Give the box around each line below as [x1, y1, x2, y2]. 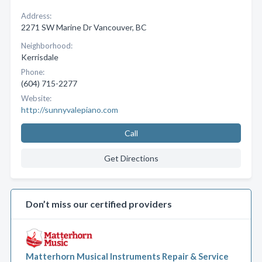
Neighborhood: [21, 41, 73, 50]
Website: [21, 94, 51, 103]
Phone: [21, 67, 44, 77]
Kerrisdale [21, 52, 58, 62]
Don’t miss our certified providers [26, 198, 172, 209]
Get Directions [104, 153, 158, 163]
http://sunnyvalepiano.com [21, 105, 118, 115]
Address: [21, 11, 51, 20]
